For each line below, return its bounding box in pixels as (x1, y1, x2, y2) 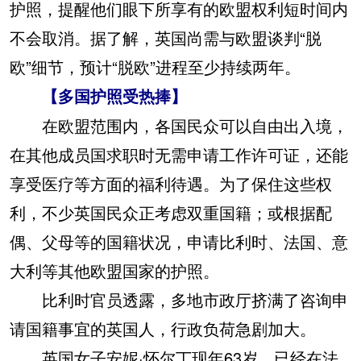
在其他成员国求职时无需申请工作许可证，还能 (10, 143, 348, 167)
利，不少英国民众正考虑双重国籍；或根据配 (10, 201, 332, 225)
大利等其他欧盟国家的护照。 (10, 259, 219, 283)
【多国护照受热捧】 (10, 88, 187, 106)
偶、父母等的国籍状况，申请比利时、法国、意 (10, 230, 348, 254)
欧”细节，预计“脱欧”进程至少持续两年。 (10, 55, 301, 79)
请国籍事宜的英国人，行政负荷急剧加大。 (10, 317, 316, 341)
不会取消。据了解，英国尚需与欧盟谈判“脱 (10, 26, 322, 50)
